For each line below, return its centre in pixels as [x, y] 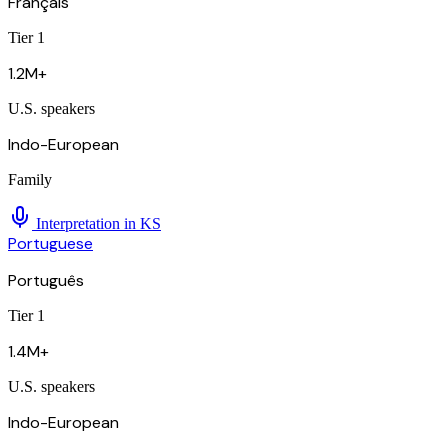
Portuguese [50, 244]
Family [30, 180]
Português [46, 281]
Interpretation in [86, 224]
